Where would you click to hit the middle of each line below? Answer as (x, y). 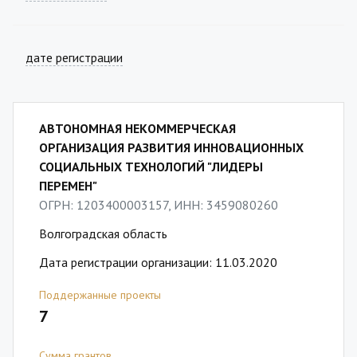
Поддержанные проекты (100, 295)
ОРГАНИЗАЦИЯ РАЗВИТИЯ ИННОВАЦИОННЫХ (171, 147)
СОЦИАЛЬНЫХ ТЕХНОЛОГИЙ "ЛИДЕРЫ (151, 167)
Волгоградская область (103, 233)
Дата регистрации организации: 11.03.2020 (158, 262)
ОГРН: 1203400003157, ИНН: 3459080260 (159, 205)
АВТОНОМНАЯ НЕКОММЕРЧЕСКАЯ (137, 128)
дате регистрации (74, 57)
